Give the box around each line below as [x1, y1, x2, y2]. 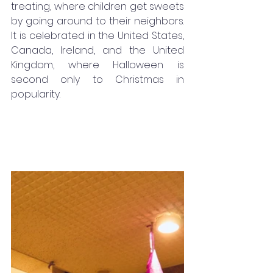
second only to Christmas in [11, 72, 184, 87]
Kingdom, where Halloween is [11, 57, 184, 72]
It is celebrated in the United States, [11, 28, 184, 43]
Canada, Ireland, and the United [11, 43, 184, 57]
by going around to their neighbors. [11, 13, 184, 28]
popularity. [11, 87, 60, 101]
